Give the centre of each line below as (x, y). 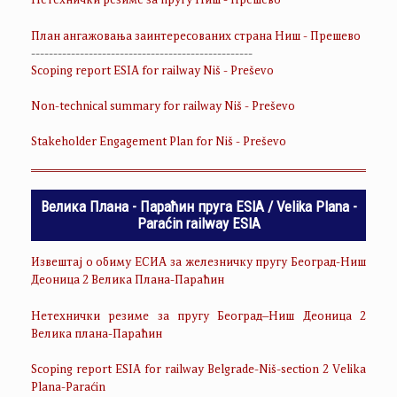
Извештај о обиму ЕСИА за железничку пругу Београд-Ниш (198, 264)
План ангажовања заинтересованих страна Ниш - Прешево (196, 37)
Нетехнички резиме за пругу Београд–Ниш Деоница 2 (198, 317)
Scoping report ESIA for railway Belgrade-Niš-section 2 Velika (198, 371)
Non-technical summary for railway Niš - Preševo (163, 107)
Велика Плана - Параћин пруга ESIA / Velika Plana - (198, 207)
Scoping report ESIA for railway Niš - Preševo (152, 71)
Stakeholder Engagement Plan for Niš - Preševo (159, 143)
